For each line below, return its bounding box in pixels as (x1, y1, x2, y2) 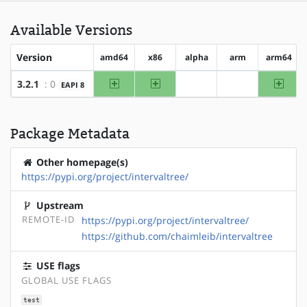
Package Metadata (10, 125, 130, 142)
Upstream (34, 198, 84, 212)
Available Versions (10, 21, 132, 38)
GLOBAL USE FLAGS (21, 274, 112, 286)
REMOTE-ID (22, 213, 75, 225)
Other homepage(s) (34, 155, 128, 169)
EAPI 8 (61, 79, 85, 90)
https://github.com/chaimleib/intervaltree (82, 229, 273, 243)
